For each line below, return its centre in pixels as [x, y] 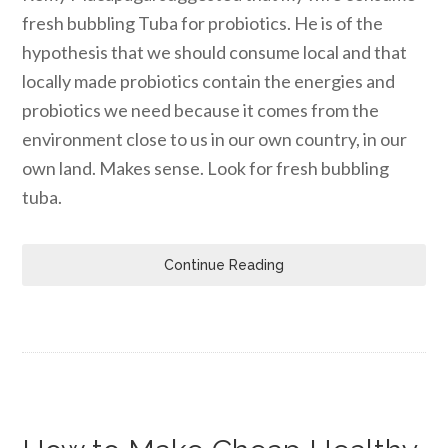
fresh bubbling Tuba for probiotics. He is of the [203, 23]
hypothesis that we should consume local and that [215, 52]
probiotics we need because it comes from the [201, 110]
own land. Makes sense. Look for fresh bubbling [206, 168]
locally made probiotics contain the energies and [209, 81]
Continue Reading [224, 265]
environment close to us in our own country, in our [215, 139]
